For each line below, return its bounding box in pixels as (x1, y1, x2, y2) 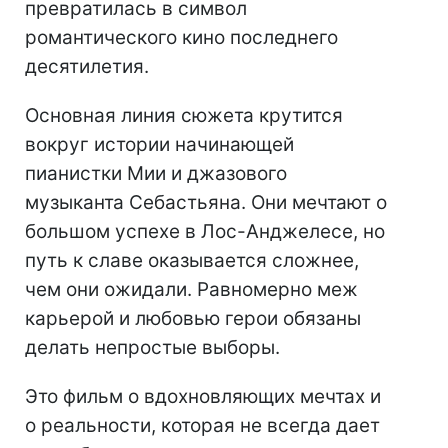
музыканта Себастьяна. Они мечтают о (25, 190, 387, 214)
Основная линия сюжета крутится (25, 103, 343, 127)
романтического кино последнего (25, 25, 338, 49)
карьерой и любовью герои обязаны (25, 306, 361, 330)
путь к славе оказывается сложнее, (25, 248, 359, 272)
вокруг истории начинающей (25, 132, 294, 156)
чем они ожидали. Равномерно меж (25, 277, 358, 301)
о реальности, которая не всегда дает (25, 413, 380, 437)
